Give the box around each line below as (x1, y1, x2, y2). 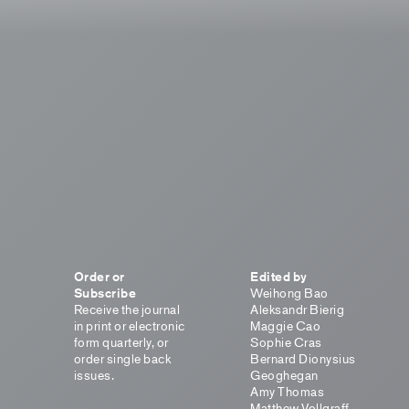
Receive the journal (73, 301, 181, 317)
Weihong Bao (250, 285, 329, 300)
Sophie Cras (250, 334, 322, 350)
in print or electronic (73, 318, 185, 333)
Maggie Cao (250, 318, 321, 333)
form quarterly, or (73, 334, 169, 350)
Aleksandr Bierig (250, 301, 345, 317)
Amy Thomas (250, 383, 325, 399)
